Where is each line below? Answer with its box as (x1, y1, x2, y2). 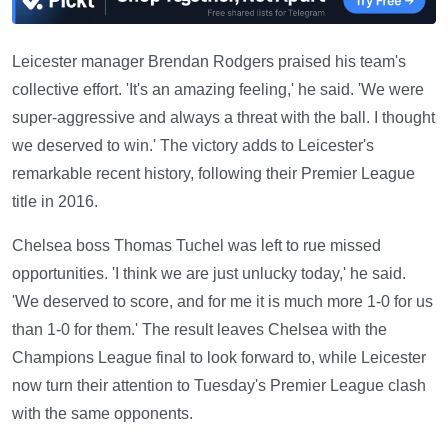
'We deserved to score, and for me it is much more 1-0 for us (12, 292, 433, 310)
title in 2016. (12, 192, 98, 210)
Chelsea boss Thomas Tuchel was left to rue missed (12, 236, 381, 254)
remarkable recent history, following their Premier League (12, 164, 415, 182)
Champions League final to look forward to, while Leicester (12, 348, 426, 366)
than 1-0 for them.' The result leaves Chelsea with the (12, 320, 387, 338)
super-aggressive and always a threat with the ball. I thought (12, 108, 435, 126)
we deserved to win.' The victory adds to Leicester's (12, 136, 374, 154)
